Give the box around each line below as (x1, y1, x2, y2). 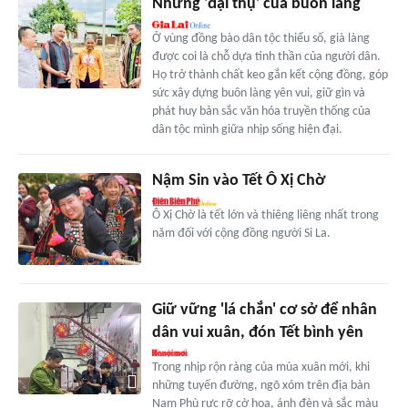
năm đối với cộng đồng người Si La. (151, 227, 331, 241)
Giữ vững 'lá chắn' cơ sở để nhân (151, 301, 377, 320)
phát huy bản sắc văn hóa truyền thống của (151, 105, 371, 119)
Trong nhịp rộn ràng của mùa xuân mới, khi (151, 361, 370, 375)
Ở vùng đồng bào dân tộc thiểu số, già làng (151, 32, 370, 46)
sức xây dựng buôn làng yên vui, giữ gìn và (151, 87, 365, 101)
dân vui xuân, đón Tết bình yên (151, 324, 363, 342)
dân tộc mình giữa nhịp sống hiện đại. (151, 123, 342, 138)
